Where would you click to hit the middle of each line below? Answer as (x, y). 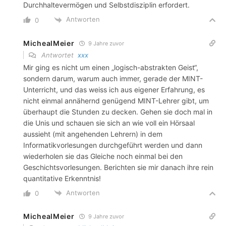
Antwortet (59, 55)
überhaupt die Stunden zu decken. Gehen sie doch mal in (118, 111)
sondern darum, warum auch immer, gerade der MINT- (113, 78)
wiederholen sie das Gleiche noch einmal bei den (103, 156)
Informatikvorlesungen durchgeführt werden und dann (113, 145)
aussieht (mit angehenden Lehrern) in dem (93, 134)
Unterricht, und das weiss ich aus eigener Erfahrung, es (114, 89)
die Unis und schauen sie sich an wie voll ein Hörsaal (109, 123)
